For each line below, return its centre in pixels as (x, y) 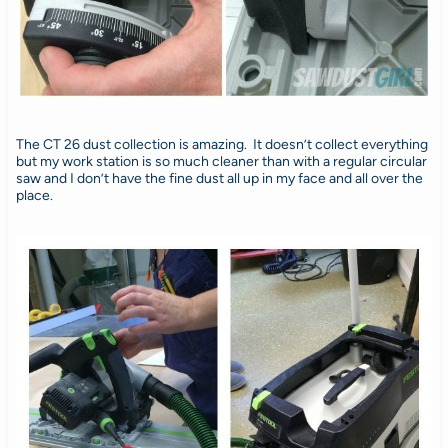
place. (34, 195)
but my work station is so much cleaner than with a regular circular (221, 161)
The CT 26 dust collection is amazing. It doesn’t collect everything (221, 144)
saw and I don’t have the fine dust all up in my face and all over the (219, 178)
